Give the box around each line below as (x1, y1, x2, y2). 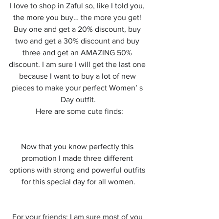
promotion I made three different (22, 154, 135, 162)
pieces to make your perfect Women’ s (12, 84, 145, 92)
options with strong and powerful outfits (9, 166, 147, 174)
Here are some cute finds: (33, 107, 123, 115)
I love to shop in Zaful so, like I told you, (10, 1, 147, 10)
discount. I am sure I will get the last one (9, 60, 148, 68)
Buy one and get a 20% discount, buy (14, 25, 143, 33)
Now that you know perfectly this (21, 142, 135, 151)
